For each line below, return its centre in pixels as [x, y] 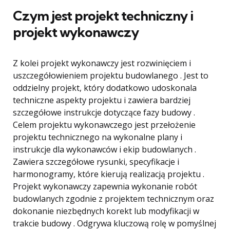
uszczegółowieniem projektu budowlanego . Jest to [111, 75]
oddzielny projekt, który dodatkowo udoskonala [105, 88]
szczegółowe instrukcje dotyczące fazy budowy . [104, 112]
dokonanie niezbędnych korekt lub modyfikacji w [106, 211]
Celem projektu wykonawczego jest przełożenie [104, 125]
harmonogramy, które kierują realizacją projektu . [109, 174]
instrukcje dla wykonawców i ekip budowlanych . [104, 149]
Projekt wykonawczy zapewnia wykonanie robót [105, 186]
